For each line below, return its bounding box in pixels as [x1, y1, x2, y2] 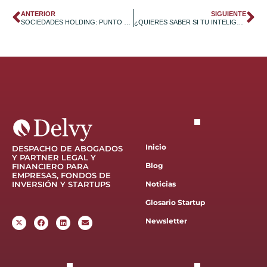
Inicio [145, 142, 166, 152]
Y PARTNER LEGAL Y [12, 153, 96, 163]
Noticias [145, 179, 176, 189]
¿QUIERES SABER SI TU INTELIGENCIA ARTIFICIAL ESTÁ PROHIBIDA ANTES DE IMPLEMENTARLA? [236, 18, 243, 26]
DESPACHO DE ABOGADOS [12, 144, 123, 154]
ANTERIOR [21, 10, 55, 18]
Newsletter [145, 216, 187, 226]
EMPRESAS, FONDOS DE [12, 170, 111, 181]
